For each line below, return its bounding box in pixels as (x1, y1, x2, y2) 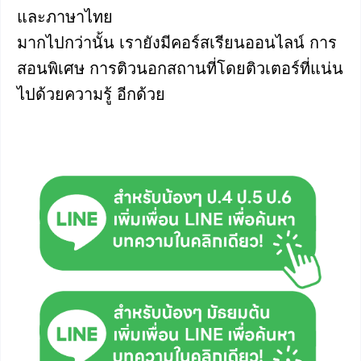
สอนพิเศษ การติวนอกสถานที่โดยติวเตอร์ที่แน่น (17, 59, 343, 77)
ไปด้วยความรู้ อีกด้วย (17, 85, 165, 103)
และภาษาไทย (17, 7, 113, 26)
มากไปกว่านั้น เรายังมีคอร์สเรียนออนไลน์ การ (17, 33, 337, 52)
